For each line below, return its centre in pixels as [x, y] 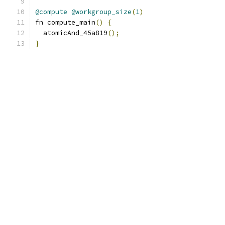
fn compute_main [65, 22]
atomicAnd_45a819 [71, 33]
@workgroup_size [101, 12]
